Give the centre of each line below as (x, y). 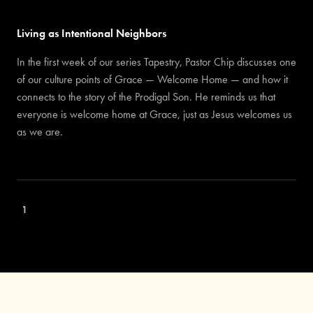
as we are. (39, 132)
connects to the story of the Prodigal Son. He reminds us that (146, 97)
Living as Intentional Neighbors (91, 34)
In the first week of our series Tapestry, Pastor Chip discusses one (156, 63)
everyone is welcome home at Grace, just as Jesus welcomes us (154, 115)
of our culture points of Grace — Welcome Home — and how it (152, 80)
